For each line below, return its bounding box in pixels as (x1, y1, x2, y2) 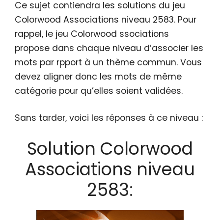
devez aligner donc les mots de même (15, 70, 182, 82)
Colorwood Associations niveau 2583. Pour (15, 13, 196, 26)
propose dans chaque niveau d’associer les (15, 42, 203, 54)
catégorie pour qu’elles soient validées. (15, 84, 183, 97)
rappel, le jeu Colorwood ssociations (15, 27, 169, 40)
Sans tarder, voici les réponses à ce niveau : (15, 112, 203, 124)
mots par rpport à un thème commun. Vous (15, 56, 202, 68)
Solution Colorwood (27, 136, 193, 161)
